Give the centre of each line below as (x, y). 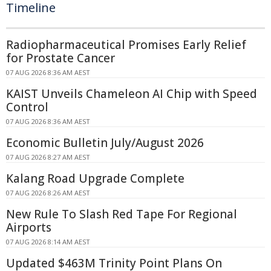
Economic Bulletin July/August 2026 (105, 143)
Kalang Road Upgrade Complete (95, 178)
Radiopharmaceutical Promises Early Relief (126, 45)
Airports (29, 227)
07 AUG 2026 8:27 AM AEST (48, 157)
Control (27, 107)
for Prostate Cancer (60, 58)
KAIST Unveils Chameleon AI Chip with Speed (132, 94)
